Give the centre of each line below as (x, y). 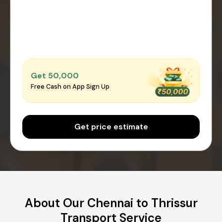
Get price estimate (111, 126)
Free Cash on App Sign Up (70, 87)
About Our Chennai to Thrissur (111, 203)
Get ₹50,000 (55, 76)
